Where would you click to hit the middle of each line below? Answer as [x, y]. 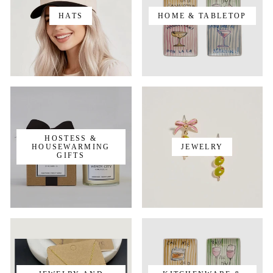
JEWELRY [202, 147]
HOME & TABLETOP [202, 16]
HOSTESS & [71, 139]
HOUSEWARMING [71, 147]
